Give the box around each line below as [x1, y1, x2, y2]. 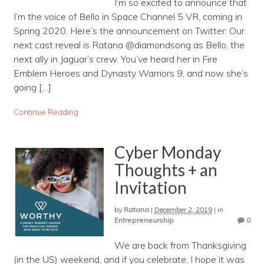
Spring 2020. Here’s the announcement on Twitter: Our [13, 24, 245, 37]
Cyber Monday [114, 141, 221, 162]
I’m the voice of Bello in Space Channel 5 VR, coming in [13, 10, 242, 22]
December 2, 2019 [154, 204, 212, 214]
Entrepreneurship [114, 215, 174, 225]
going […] [13, 81, 51, 93]
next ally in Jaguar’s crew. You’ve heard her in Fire [13, 52, 217, 65]
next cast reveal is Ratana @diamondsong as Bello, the [13, 38, 245, 51]
